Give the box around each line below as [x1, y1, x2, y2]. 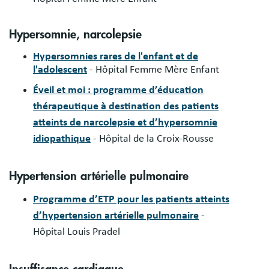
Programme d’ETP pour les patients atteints [33, 193, 229, 205]
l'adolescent [33, 64, 87, 75]
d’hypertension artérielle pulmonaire [33, 210, 199, 221]
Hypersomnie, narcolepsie [9, 28, 142, 41]
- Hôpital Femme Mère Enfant [87, 64, 219, 75]
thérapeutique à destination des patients [33, 101, 219, 112]
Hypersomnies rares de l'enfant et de [33, 51, 198, 62]
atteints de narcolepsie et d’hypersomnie [33, 117, 217, 128]
